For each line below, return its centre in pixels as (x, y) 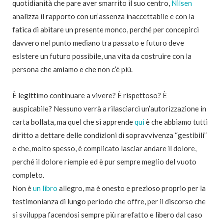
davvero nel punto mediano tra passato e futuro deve (98, 43)
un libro (45, 188)
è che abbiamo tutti (176, 122)
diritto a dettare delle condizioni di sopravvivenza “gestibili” (110, 135)
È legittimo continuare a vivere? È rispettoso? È (90, 96)
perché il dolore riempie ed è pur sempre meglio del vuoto (104, 162)
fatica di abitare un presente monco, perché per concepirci (106, 30)
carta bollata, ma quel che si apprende (73, 122)
